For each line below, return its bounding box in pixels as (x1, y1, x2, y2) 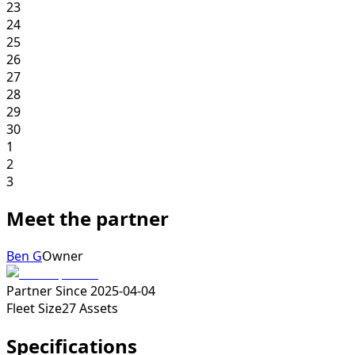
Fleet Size (6, 300, 62, 318)
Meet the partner (6, 205, 169, 232)
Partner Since (6, 282, 87, 300)
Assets (79, 300, 118, 318)
